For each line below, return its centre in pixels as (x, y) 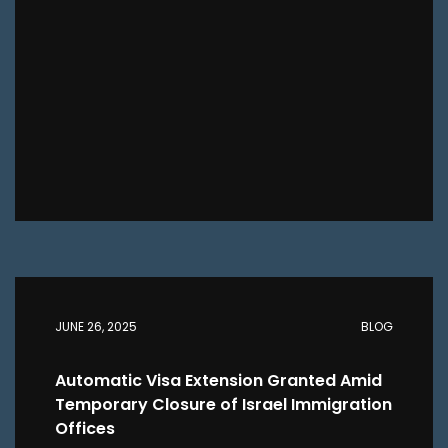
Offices (85, 428)
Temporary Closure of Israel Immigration (223, 404)
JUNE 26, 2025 (96, 326)
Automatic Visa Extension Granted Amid (218, 380)
